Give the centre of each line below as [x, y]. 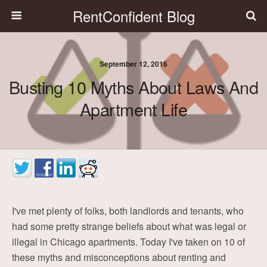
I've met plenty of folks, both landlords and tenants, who [128, 211]
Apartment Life [133, 109]
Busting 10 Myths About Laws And [133, 87]
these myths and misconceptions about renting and [119, 257]
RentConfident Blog [133, 16]
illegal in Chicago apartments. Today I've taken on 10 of [128, 242]
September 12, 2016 [133, 64]
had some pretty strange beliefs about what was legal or [129, 226]
